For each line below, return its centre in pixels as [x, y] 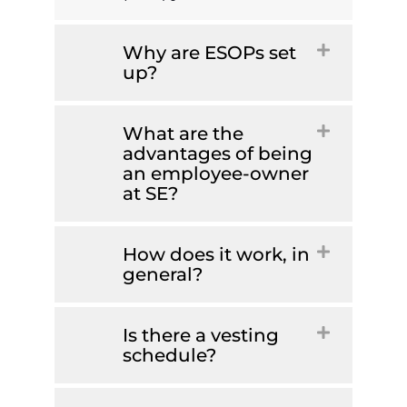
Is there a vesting [201, 336]
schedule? [169, 356]
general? [163, 275]
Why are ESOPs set [209, 53]
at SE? [150, 194]
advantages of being [218, 154]
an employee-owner [216, 174]
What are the [183, 134]
